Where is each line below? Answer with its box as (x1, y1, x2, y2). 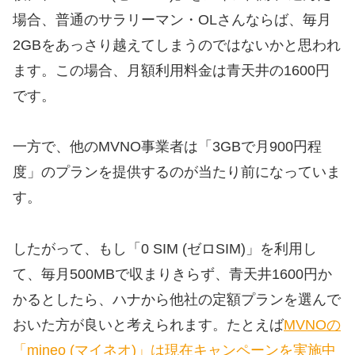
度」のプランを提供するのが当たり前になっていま (13, 164, 341, 181)
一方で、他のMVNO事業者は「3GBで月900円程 (13, 139, 322, 155)
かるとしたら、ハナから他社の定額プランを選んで (13, 291, 341, 307)
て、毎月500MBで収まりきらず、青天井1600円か (13, 265, 332, 282)
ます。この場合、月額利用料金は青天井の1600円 (13, 62, 330, 78)
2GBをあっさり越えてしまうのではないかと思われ (13, 36, 341, 53)
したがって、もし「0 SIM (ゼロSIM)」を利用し (13, 240, 317, 257)
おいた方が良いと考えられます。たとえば (13, 316, 284, 333)
